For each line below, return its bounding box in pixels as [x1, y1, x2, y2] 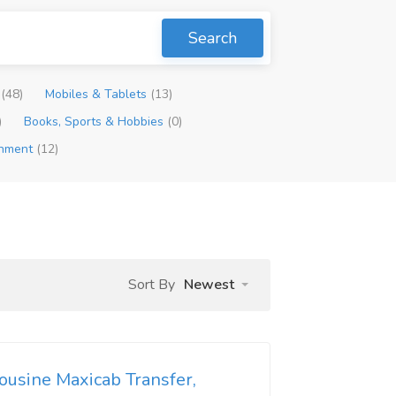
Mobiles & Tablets [45, 86, 151, 103]
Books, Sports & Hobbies [24, 113, 168, 130]
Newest [184, 275, 234, 294]
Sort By [128, 275, 175, 294]
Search [188, 27, 238, 49]
